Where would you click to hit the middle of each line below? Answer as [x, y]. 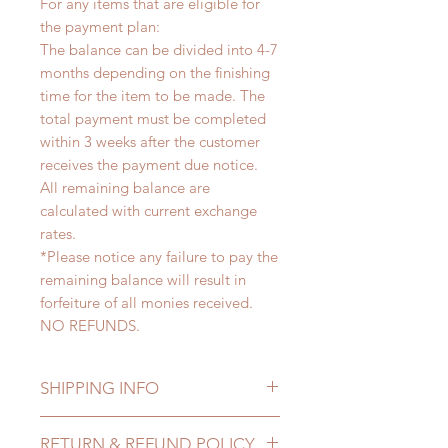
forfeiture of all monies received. [146, 303]
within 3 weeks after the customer [150, 142]
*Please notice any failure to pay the [159, 257]
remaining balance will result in [143, 280]
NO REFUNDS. [92, 326]
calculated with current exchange [148, 211]
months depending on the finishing [155, 73]
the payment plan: [100, 27]
